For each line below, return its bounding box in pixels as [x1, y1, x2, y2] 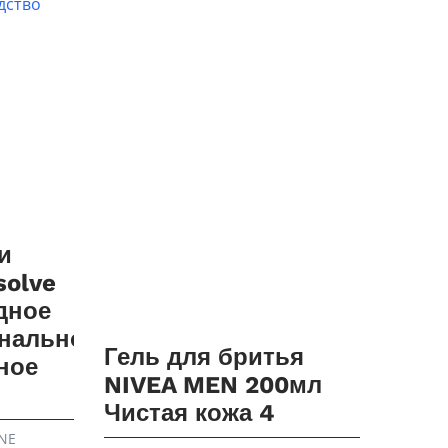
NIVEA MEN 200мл [104, 371, 323, 399]
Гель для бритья [104, 343, 305, 371]
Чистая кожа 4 [104, 399, 276, 427]
